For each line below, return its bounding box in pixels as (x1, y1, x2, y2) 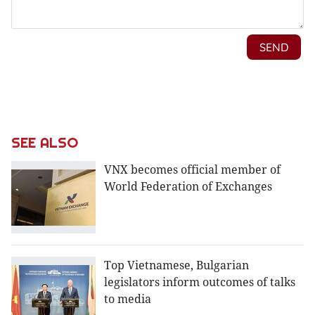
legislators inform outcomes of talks (104, 274, 295, 290)
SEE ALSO (11, 134, 78, 152)
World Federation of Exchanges (104, 179, 272, 194)
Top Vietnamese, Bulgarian (104, 257, 249, 274)
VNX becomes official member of (104, 162, 281, 177)
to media (104, 291, 151, 307)
